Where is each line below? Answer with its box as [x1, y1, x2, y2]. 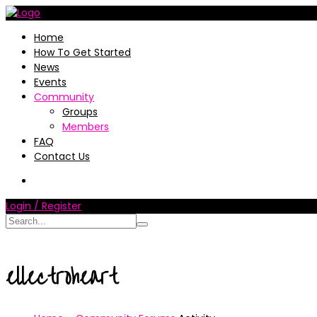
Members [62, 120, 109, 134]
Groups [62, 105, 98, 119]
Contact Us [34, 149, 90, 163]
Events [34, 75, 67, 89]
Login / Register [6, 199, 81, 213]
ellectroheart [6, 256, 117, 298]
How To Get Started [34, 45, 131, 59]
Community [34, 90, 94, 104]
